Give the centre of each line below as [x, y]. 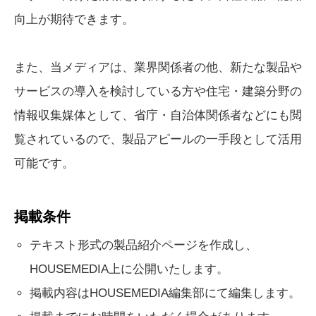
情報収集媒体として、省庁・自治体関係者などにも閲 [158, 115]
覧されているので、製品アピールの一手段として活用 [158, 139]
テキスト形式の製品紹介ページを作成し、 [144, 245]
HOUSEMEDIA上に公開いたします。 [129, 269]
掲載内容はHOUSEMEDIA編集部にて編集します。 [165, 293]
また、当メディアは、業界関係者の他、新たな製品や [158, 67]
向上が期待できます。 [74, 19]
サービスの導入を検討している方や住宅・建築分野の [158, 91]
